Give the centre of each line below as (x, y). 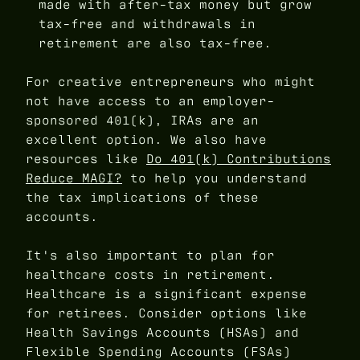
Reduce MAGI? (74, 178)
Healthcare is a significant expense (166, 293)
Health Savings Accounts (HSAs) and (162, 332)
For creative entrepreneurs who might (170, 81)
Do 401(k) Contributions (239, 158)
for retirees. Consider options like (166, 313)
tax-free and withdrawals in (147, 23)
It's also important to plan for (150, 255)
